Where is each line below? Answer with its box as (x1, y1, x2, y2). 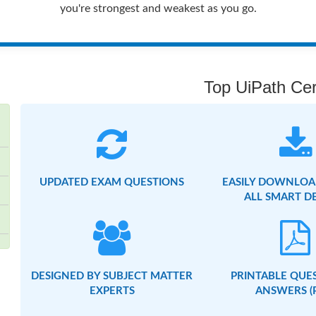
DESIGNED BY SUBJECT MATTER (31, 271, 193, 282)
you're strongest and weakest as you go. (59, 3, 257, 15)
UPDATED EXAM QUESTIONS (39, 177, 185, 188)
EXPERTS (89, 286, 135, 297)
